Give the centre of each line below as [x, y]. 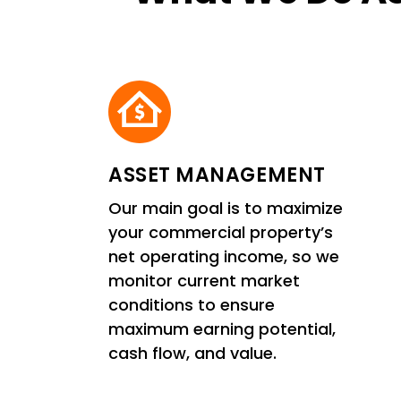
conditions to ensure [191, 304]
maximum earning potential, [222, 328]
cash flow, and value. [192, 353]
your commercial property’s [220, 232]
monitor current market [204, 280]
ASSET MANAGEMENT [217, 175]
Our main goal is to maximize [225, 208]
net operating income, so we [223, 256]
